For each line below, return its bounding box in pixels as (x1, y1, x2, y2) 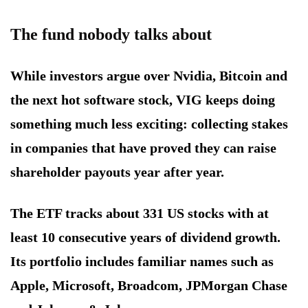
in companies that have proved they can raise (10, 140, 276, 156)
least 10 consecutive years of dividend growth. (10, 230, 280, 245)
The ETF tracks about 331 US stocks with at (10, 206, 269, 221)
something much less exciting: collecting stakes (10, 116, 288, 132)
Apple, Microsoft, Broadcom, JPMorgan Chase (10, 278, 287, 294)
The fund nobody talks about (10, 25, 212, 44)
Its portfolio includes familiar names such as (10, 254, 274, 269)
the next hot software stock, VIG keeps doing (10, 92, 275, 108)
